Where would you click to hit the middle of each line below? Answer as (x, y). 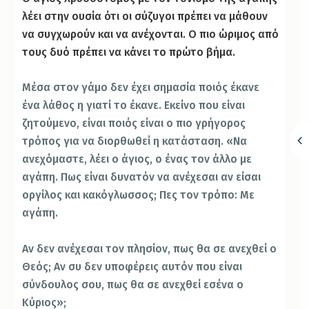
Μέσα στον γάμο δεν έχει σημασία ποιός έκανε (141, 88)
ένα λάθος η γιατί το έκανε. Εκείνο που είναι (134, 106)
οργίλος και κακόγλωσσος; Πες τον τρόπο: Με (139, 195)
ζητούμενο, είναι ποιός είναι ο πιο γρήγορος (134, 123)
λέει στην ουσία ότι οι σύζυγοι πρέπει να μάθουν (145, 16)
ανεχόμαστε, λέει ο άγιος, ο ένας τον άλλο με (137, 159)
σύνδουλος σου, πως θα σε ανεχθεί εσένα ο (133, 284)
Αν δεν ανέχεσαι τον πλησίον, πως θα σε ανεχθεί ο (150, 248)
